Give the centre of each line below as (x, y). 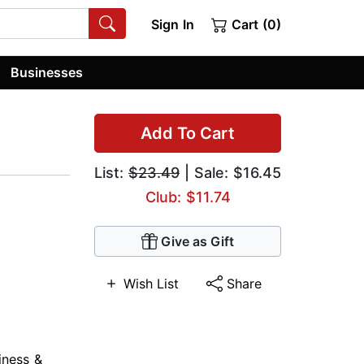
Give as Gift (197, 242)
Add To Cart (188, 134)
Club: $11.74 (188, 197)
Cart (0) (254, 24)
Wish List (152, 284)
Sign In (172, 24)
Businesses (47, 72)
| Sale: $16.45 (230, 173)
